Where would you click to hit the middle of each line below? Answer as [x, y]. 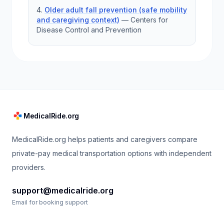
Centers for [149, 20]
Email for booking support [50, 202]
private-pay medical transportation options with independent [112, 153]
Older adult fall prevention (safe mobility [116, 10]
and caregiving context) [78, 20]
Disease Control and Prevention [89, 30]
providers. [29, 167]
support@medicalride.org [63, 191]
